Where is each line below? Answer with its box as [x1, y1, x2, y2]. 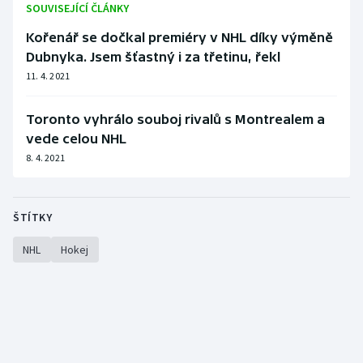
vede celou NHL [26, 131, 126, 147]
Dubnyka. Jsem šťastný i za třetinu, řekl [26, 49, 280, 65]
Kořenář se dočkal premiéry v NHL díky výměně [26, 30, 333, 45]
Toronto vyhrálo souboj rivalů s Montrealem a [26, 112, 325, 127]
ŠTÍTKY [13, 210, 52, 225]
